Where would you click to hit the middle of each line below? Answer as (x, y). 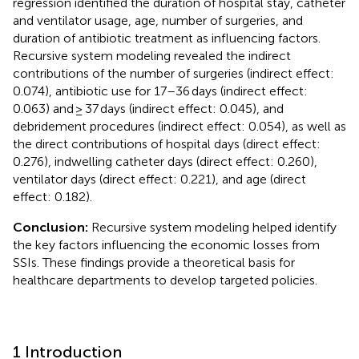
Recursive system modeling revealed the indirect (152, 55)
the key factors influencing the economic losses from (166, 244)
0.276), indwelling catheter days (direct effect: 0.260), (165, 161)
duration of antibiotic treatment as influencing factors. (167, 38)
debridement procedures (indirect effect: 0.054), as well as (179, 126)
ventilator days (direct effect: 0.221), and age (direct (159, 179)
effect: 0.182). (52, 196)
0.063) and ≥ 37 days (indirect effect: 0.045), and (148, 108)
